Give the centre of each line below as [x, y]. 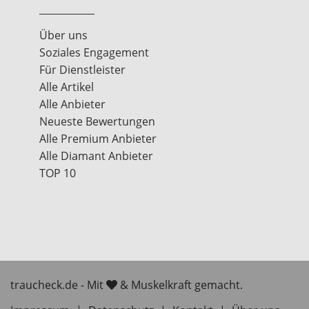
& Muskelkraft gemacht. [180, 285]
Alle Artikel [67, 87]
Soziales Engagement [94, 53]
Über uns [64, 36]
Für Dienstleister [83, 70]
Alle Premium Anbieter [98, 139]
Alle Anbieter [73, 104]
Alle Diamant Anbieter [97, 156]
